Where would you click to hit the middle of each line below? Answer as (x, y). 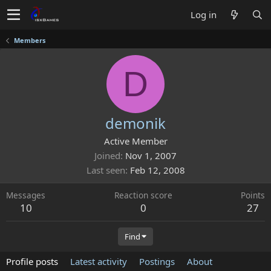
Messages (26, 195)
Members (29, 40)
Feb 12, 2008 (157, 170)
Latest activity (99, 261)
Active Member (135, 141)
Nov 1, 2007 (151, 155)
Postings (157, 261)
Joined (107, 155)
